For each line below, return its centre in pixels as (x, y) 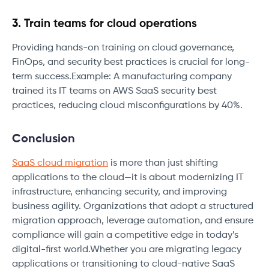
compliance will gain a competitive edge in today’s (125, 236)
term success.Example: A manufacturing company (122, 77)
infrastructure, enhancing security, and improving (119, 192)
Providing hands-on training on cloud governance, (123, 48)
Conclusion (44, 140)
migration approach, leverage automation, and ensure (133, 221)
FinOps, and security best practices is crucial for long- (131, 63)
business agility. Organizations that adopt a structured (133, 207)
